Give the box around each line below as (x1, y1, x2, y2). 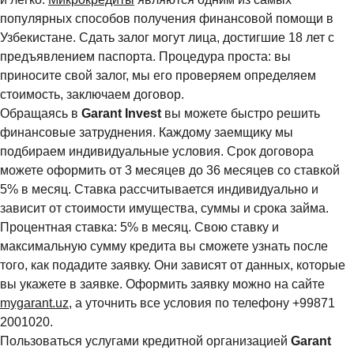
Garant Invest (78, 107, 161, 120)
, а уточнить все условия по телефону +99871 (69, 296, 335, 310)
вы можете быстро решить (161, 107, 320, 120)
